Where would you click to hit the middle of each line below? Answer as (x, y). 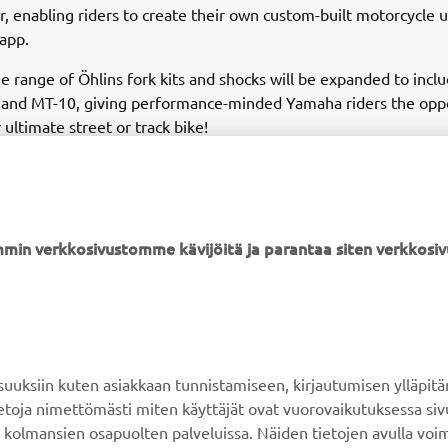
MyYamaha (57, 362)
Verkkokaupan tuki (293, 362)
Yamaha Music (67, 398)
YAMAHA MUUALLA (110, 309)
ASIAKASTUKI (295, 309)
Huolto (257, 434)
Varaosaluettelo (286, 398)
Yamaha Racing (70, 434)
